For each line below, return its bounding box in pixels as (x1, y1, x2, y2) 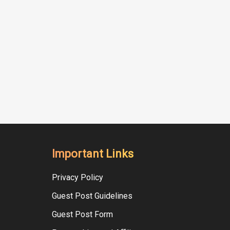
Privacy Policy (52, 172, 103, 183)
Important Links (52, 147, 133, 161)
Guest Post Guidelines (52, 191, 132, 201)
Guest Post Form (52, 209, 113, 220)
